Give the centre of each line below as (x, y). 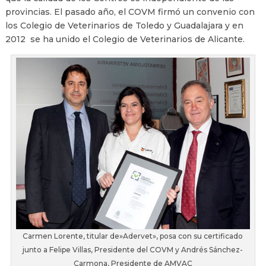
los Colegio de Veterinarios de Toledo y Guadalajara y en (124, 26)
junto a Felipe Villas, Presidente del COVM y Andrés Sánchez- (133, 249)
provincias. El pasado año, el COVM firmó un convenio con (130, 12)
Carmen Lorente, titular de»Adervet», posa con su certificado (133, 236)
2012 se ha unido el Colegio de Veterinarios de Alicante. (125, 39)
